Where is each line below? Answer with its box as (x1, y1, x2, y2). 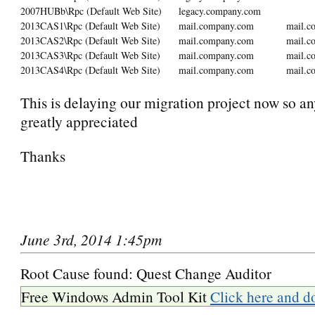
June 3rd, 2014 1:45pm (20, 229, 162, 250)
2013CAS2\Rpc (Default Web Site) (20, 33, 160, 47)
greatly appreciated (20, 110, 138, 131)
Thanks (20, 145, 65, 166)
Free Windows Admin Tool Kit (21, 285, 210, 307)
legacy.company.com (179, 4, 261, 18)
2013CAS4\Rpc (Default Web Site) (20, 63, 160, 77)
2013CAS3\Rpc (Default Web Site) (20, 48, 160, 62)
